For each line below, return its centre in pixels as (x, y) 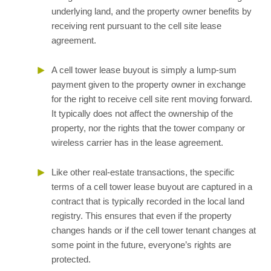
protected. (71, 259)
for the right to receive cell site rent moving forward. (152, 99)
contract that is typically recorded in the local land (148, 201)
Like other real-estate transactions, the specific (143, 172)
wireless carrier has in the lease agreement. (137, 142)
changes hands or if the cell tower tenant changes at (154, 230)
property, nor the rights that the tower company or (148, 128)
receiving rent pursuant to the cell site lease (136, 26)
